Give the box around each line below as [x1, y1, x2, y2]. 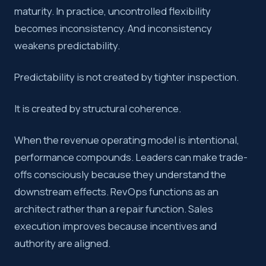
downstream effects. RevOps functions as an [14, 185, 218, 199]
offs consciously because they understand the [14, 167, 226, 182]
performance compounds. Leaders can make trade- [14, 150, 248, 164]
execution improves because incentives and [14, 219, 217, 233]
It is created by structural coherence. [14, 102, 181, 116]
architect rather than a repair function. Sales [14, 202, 213, 216]
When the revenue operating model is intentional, [14, 133, 239, 147]
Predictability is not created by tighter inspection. [14, 70, 239, 84]
